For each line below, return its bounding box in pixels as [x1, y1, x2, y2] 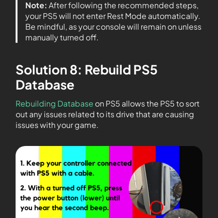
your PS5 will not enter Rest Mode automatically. [25, 10, 200, 21]
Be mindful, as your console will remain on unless [25, 21, 201, 32]
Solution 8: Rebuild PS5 [16, 61, 158, 77]
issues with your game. [16, 119, 99, 130]
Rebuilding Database [16, 98, 93, 109]
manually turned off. [25, 32, 99, 42]
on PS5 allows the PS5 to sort [93, 98, 200, 109]
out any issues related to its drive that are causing [16, 109, 194, 119]
